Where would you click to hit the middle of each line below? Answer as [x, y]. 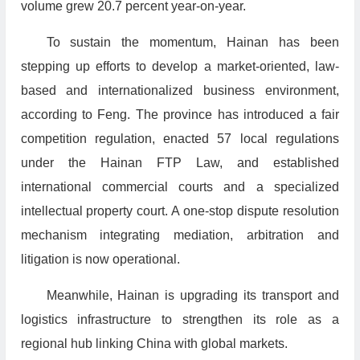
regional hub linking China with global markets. [154, 344]
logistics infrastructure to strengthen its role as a [180, 320]
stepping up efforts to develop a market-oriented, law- [180, 67]
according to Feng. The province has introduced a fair [180, 115]
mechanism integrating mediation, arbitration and [180, 235]
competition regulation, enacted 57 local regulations [180, 139]
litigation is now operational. [100, 260]
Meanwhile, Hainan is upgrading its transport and [192, 296]
